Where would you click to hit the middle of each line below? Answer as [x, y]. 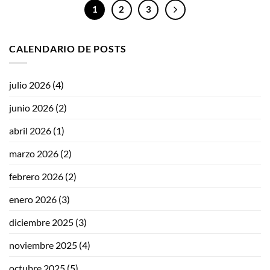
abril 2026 [30, 131]
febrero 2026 [36, 177]
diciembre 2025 [41, 222]
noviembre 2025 [43, 245]
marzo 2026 [34, 154]
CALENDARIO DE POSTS [68, 48]
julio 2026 [30, 85]
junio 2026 [31, 108]
